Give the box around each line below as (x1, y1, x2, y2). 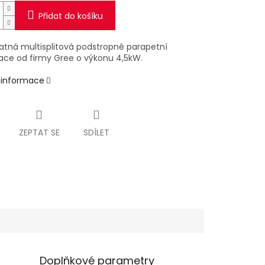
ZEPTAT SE (18, 127, 60, 139)
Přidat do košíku (38, 10, 103, 22)
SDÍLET (83, 127, 109, 139)
